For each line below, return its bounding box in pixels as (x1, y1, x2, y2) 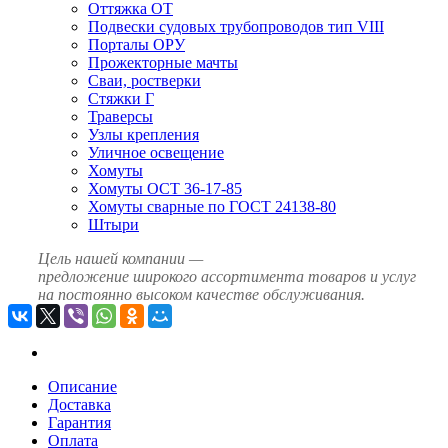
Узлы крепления (88, 125, 199, 143)
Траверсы (88, 107, 153, 125)
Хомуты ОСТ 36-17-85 (88, 179, 242, 197)
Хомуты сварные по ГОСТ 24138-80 (88, 197, 336, 215)
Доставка (48, 395, 111, 413)
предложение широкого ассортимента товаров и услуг (38, 267, 416, 285)
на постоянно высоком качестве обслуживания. (38, 285, 365, 303)
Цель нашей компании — (38, 249, 203, 267)
